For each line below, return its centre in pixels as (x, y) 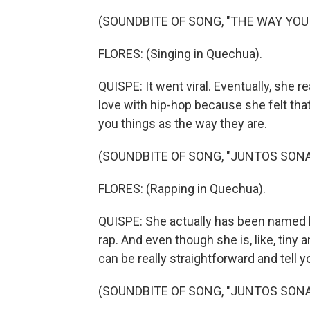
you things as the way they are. (183, 124)
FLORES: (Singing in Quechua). (180, 54)
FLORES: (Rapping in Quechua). (182, 189)
